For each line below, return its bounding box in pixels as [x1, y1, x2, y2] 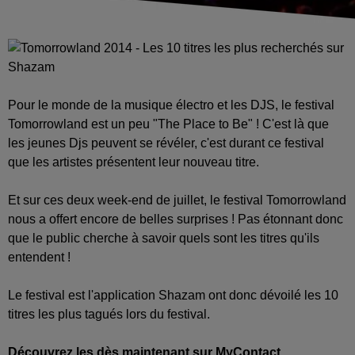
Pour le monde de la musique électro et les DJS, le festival [8, 97, 334, 112]
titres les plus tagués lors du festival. [8, 307, 210, 321]
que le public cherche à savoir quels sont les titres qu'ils [8, 231, 319, 245]
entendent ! [8, 250, 71, 264]
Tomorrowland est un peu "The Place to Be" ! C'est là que [8, 116, 329, 131]
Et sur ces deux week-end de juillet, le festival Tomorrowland [8, 193, 346, 207]
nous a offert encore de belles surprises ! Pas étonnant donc [8, 212, 343, 226]
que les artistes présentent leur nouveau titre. [8, 155, 262, 169]
